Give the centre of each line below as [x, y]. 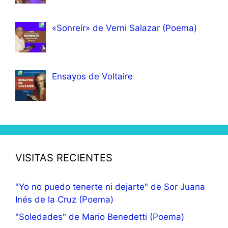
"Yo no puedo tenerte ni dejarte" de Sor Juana [110, 187]
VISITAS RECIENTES [64, 158]
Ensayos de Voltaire [92, 77]
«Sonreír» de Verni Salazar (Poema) [124, 28]
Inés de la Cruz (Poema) [64, 200]
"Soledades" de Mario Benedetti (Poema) [100, 217]
